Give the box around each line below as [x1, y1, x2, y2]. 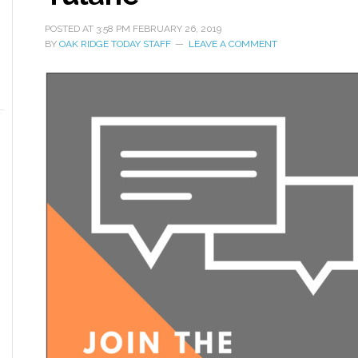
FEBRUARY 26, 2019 [133, 23, 221, 34]
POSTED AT [45, 23, 96, 34]
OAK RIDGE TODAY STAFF [59, 38, 171, 50]
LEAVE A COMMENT [189, 38, 277, 50]
